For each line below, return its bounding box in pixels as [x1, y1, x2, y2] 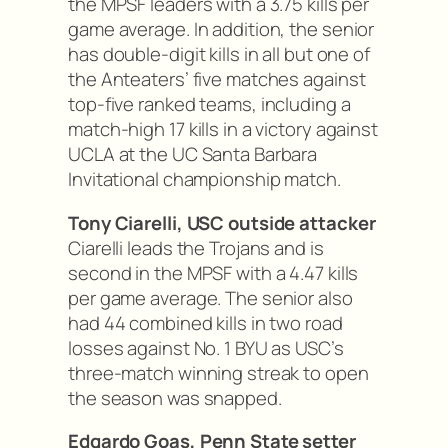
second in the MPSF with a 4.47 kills [68, 259, 359, 286]
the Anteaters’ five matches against [68, 66, 366, 93]
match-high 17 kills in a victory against [68, 116, 378, 143]
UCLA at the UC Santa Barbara [68, 141, 318, 168]
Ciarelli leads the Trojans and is [68, 234, 324, 261]
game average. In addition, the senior [68, 16, 375, 43]
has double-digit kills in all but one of [68, 41, 370, 68]
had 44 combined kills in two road [68, 309, 343, 336]
